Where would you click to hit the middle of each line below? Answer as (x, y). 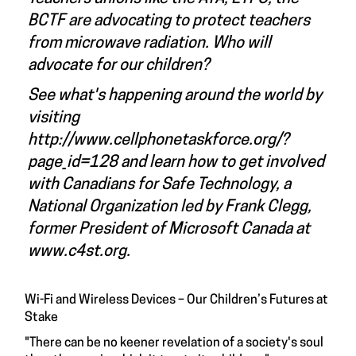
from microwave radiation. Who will (149, 43)
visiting (54, 118)
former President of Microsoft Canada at (169, 229)
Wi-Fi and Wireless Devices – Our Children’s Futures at (176, 300)
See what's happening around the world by (175, 96)
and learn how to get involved (221, 163)
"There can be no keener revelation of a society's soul (174, 343)
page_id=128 (73, 163)
